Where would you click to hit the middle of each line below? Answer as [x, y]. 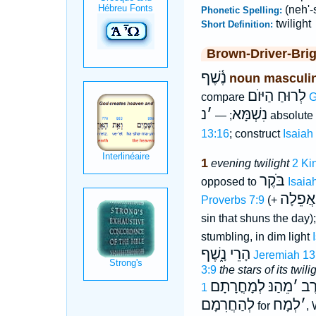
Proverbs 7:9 [232, 200]
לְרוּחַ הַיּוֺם [276, 96]
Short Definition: [238, 24]
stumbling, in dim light [256, 237]
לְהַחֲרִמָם [227, 305]
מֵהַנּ [280, 286]
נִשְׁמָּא [249, 114]
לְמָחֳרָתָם [237, 286]
